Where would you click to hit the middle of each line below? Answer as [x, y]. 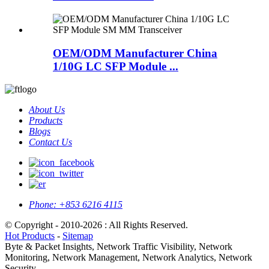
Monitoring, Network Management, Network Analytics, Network [128, 258]
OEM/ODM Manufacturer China [135, 53]
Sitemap [78, 236]
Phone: [43, 205]
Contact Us [50, 142]
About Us [47, 110]
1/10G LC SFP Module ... [116, 66]
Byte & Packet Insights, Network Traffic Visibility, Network [119, 247]
